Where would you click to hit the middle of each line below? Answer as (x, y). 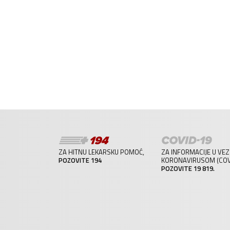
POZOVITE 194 (80, 160)
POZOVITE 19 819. (188, 168)
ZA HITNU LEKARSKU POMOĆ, (102, 152)
